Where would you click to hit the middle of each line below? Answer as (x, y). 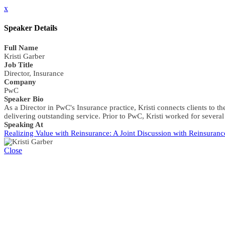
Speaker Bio (24, 99)
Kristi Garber (24, 56)
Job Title (19, 65)
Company (20, 82)
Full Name (21, 47)
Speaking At (24, 124)
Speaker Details (31, 28)
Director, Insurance (34, 73)
